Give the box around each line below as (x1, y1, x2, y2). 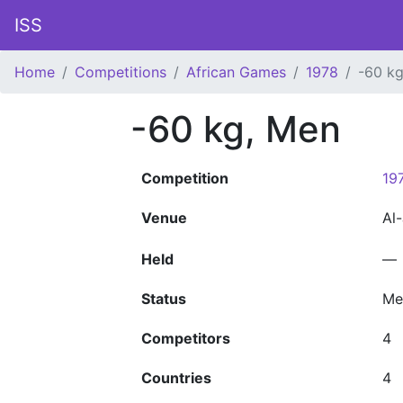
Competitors (141, 329, 230, 347)
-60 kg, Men (130, 107, 341, 151)
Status (141, 290, 186, 308)
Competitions (75, 63, 166, 81)
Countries (141, 369, 211, 387)
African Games (186, 63, 286, 81)
